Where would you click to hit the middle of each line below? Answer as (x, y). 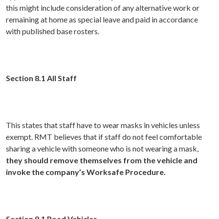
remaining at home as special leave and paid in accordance (102, 20)
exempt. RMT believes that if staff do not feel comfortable (104, 137)
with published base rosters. (53, 31)
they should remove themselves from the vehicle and (102, 160)
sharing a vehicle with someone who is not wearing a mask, (102, 149)
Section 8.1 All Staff (41, 78)
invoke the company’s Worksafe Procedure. (86, 172)
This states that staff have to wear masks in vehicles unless (103, 125)
